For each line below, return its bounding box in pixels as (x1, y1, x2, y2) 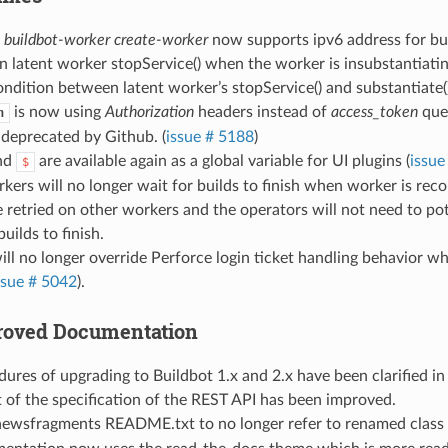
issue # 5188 (165, 128, 254, 145)
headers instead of (193, 103, 331, 120)
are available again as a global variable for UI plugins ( (34, 152, 410, 169)
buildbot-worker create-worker (3, 31, 208, 48)
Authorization (104, 103, 194, 120)
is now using (9, 103, 105, 120)
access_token (330, 103, 418, 120)
